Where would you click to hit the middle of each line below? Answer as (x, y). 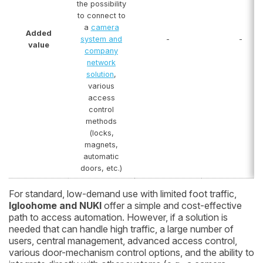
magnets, (101, 144)
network (101, 62)
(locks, (101, 133)
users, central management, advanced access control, (123, 240)
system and (101, 39)
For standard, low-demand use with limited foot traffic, (123, 193)
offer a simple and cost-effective (172, 205)
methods (101, 121)
